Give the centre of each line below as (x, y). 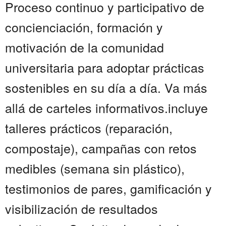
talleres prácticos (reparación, (89, 128)
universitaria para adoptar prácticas (105, 67)
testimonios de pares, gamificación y (108, 188)
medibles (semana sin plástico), (95, 168)
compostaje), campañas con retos (101, 148)
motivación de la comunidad (84, 47)
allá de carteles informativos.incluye (106, 108)
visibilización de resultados (81, 209)
